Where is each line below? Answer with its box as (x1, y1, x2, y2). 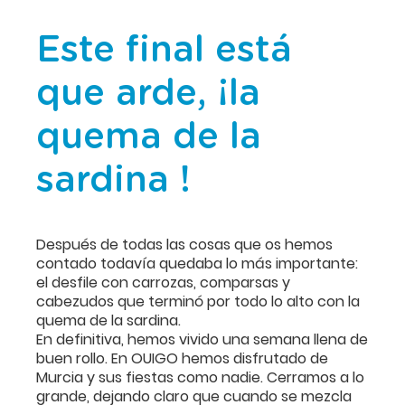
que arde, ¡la (36, 76, 260, 113)
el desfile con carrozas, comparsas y (36, 272, 290, 294)
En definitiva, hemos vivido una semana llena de (36, 329, 368, 351)
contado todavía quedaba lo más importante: (36, 253, 358, 275)
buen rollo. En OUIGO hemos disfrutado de (36, 348, 328, 370)
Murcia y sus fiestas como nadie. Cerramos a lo (36, 367, 364, 389)
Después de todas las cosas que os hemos (36, 234, 333, 256)
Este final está (36, 33, 292, 70)
